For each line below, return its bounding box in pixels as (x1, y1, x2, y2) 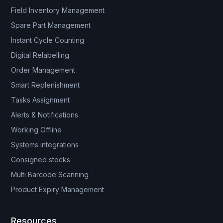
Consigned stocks (11, 155, 71, 164)
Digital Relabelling (11, 51, 70, 60)
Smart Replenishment (11, 81, 80, 90)
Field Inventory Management (11, 6, 105, 15)
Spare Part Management (11, 21, 91, 30)
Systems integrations (11, 140, 79, 149)
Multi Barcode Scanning (11, 170, 89, 179)
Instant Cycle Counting (11, 36, 85, 45)
